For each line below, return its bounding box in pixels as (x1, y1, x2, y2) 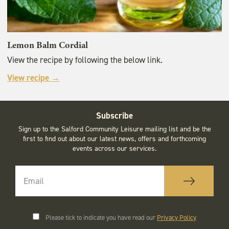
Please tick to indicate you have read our (45, 213, 157, 222)
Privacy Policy (157, 213, 196, 222)
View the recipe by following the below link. (7, 54, 163, 66)
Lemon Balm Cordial (7, 39, 88, 52)
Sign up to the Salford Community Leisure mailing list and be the (18, 124, 211, 134)
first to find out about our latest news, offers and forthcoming (23, 134, 206, 144)
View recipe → (7, 72, 60, 84)
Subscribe (96, 110, 133, 122)
